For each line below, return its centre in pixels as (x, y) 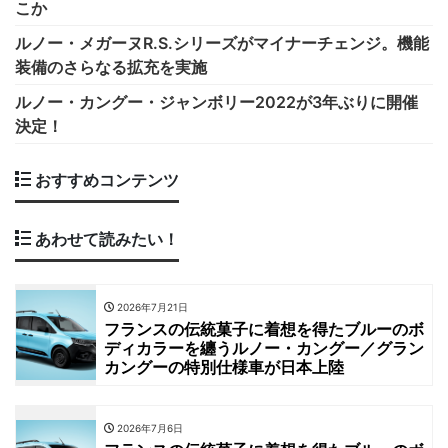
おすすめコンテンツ (105, 180)
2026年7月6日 (148, 428)
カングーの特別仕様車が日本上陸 (224, 367)
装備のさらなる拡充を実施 (111, 67)
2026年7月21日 (151, 307)
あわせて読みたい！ (105, 239)
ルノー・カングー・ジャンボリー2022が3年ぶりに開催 (216, 102)
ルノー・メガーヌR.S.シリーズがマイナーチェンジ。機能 (222, 43)
